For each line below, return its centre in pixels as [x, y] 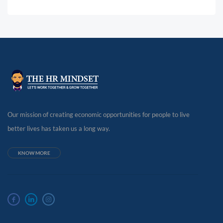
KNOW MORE [34, 153]
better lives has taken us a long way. [59, 128]
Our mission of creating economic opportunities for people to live [99, 114]
